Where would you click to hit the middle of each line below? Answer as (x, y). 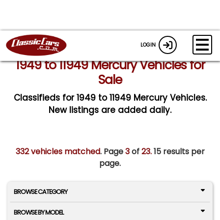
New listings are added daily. (110, 110)
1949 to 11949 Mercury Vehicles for (110, 65)
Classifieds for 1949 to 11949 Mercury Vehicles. (110, 98)
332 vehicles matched (58, 151)
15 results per (178, 151)
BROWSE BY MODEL (38, 213)
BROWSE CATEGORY (40, 192)
